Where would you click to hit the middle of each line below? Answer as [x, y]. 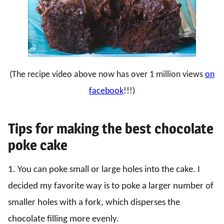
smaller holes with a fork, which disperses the [94, 202]
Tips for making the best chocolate [111, 128]
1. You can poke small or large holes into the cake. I [104, 169]
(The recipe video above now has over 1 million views [107, 74]
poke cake [38, 145]
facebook [106, 91]
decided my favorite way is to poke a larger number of [111, 186]
